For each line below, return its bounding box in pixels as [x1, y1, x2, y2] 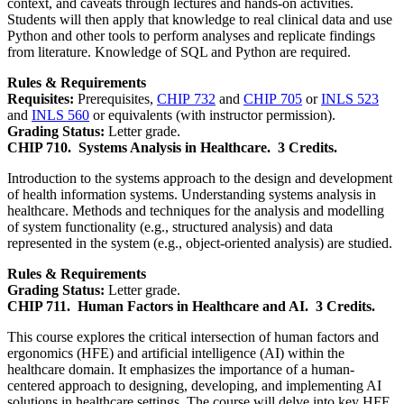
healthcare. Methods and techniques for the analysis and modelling [7, 202, 384, 218]
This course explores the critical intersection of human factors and [7, 328, 379, 344]
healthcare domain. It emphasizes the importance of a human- [7, 361, 354, 377]
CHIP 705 [243, 90, 302, 106]
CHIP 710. [7, 139, 71, 155]
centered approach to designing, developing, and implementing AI [7, 377, 381, 393]
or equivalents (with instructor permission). [89, 106, 335, 123]
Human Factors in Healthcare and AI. [78, 298, 308, 314]
